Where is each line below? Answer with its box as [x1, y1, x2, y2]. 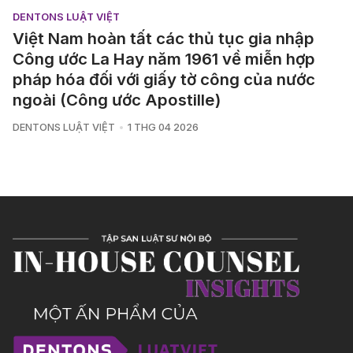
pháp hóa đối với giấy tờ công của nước [13, 69, 315, 89]
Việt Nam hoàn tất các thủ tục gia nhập [13, 28, 314, 48]
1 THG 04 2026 [127, 121, 199, 133]
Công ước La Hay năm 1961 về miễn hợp [13, 48, 315, 69]
